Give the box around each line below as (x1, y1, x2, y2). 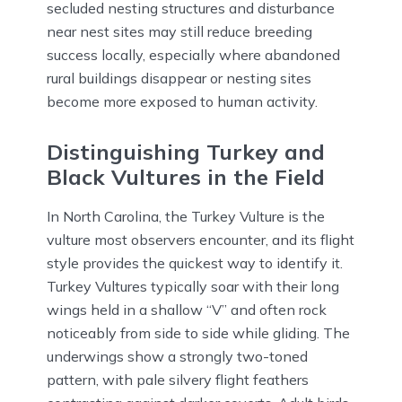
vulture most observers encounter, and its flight (47, 230, 354, 249)
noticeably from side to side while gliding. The (47, 323, 350, 342)
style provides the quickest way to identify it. (47, 253, 343, 272)
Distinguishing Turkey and (47, 137, 325, 165)
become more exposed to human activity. (47, 92, 318, 111)
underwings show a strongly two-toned (47, 346, 308, 365)
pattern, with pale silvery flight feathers (47, 370, 309, 389)
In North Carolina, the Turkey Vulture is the (47, 206, 325, 225)
